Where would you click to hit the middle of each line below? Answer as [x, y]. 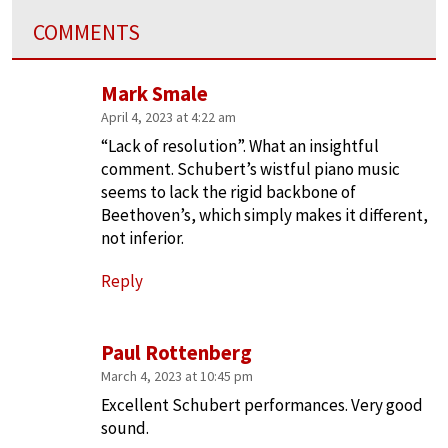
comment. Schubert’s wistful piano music [250, 169]
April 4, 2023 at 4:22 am [168, 117]
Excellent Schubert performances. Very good [262, 405]
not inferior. [142, 238]
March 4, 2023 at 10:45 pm [177, 376]
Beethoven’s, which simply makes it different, [264, 215]
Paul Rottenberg [176, 353]
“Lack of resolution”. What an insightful [240, 146]
